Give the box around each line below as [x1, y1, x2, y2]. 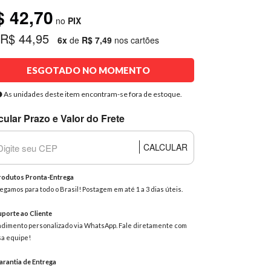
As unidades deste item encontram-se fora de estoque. [2, 90, 182, 99]
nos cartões [111, 34, 159, 46]
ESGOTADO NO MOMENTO [27, 65, 151, 76]
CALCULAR [143, 141, 188, 153]
